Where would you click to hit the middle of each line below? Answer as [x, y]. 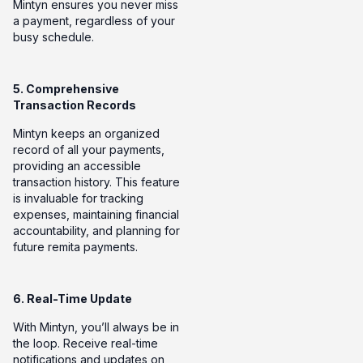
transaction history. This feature [96, 181]
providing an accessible [77, 165]
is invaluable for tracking [78, 198]
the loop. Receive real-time [85, 343]
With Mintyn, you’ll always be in [96, 327]
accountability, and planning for [96, 230]
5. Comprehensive [66, 89]
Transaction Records [75, 105]
